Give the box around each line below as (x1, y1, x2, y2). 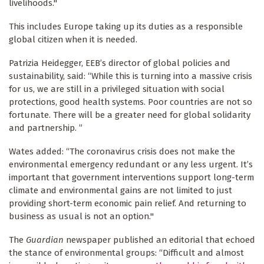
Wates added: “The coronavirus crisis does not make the (9, 146, 235, 157)
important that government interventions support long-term (9, 172, 254, 183)
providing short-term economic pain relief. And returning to (9, 198, 246, 209)
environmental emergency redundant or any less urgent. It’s (9, 159, 253, 170)
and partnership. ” (9, 123, 85, 134)
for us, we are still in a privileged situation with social (9, 84, 225, 95)
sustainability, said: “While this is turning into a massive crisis (9, 71, 252, 82)
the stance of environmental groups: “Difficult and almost (9, 247, 244, 259)
